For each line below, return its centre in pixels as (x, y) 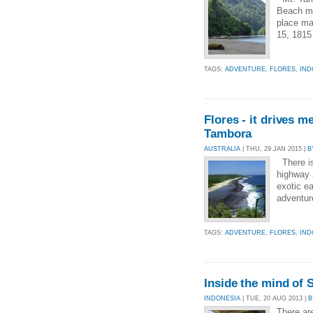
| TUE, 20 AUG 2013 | (274, 298)
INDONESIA (222, 298)
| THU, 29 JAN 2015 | (274, 148)
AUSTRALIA (222, 148)
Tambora (228, 134)
